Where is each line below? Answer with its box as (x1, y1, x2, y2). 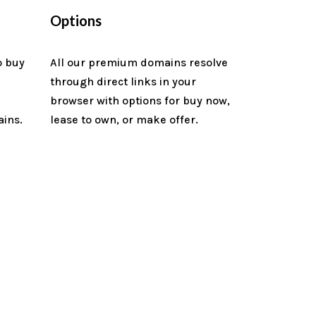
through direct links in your (50, 74, 196, 88)
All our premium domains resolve (50, 55, 228, 69)
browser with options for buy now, (50, 93, 230, 107)
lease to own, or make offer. (50, 112, 198, 126)
